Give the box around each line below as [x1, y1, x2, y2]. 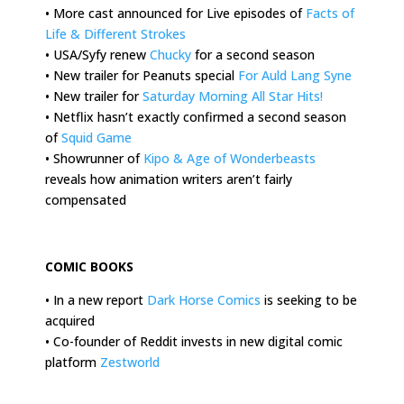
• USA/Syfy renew [45, 45, 150, 63]
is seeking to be [261, 290, 357, 308]
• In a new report [45, 290, 147, 308]
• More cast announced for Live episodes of [45, 4, 306, 22]
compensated [45, 190, 126, 208]
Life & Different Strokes [45, 24, 186, 42]
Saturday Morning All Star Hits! [142, 87, 323, 105]
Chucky [150, 45, 191, 63]
